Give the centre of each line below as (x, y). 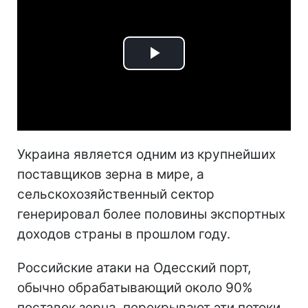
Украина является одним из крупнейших (146, 154)
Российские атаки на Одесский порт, (134, 267)
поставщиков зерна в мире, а (111, 174)
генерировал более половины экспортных (151, 214)
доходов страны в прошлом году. (124, 234)
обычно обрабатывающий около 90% (135, 287)
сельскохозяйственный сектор (116, 194)
